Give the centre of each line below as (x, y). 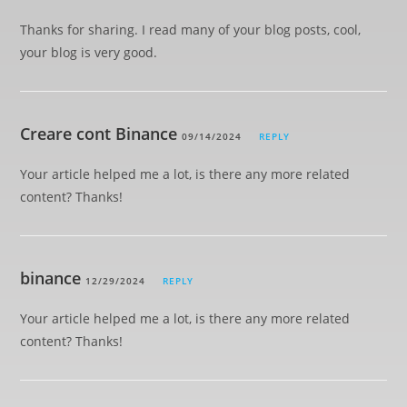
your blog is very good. (89, 52)
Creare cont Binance (99, 134)
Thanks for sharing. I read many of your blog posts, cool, (191, 30)
